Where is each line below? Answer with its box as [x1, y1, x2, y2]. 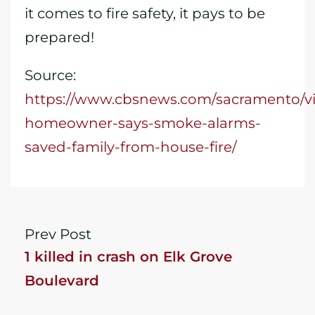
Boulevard [25, 272, 99, 289]
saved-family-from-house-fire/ [25, 139, 237, 155]
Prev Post [25, 226, 91, 243]
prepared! [25, 29, 94, 46]
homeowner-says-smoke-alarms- [25, 115, 261, 131]
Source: [25, 67, 76, 84]
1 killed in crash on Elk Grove [25, 248, 232, 265]
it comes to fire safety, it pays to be [25, 5, 265, 22]
